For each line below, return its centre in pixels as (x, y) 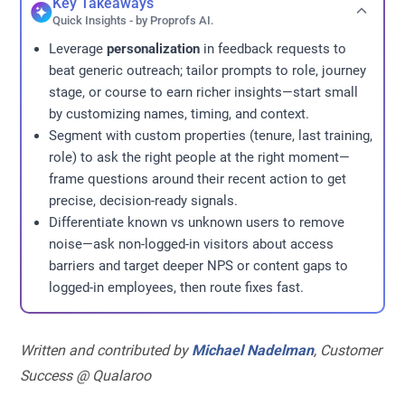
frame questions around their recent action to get (198, 179)
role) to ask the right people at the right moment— (200, 157)
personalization (154, 49)
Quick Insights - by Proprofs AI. (134, 20)
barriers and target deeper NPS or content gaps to (199, 266)
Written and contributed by (106, 350)
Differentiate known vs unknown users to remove (197, 222)
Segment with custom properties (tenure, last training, (211, 136)
